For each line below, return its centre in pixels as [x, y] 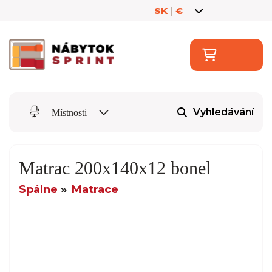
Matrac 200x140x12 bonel [115, 168]
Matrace [95, 189]
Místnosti [69, 112]
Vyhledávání [223, 112]
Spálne [38, 189]
